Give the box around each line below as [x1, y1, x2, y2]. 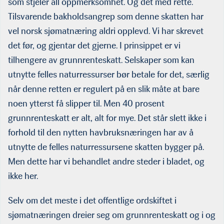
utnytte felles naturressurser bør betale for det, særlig [8, 68, 209, 80]
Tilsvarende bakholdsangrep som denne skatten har [8, 10, 203, 22]
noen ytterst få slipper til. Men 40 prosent [8, 97, 164, 109]
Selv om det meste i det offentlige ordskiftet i [8, 194, 176, 206]
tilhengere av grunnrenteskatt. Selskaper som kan [8, 54, 194, 65]
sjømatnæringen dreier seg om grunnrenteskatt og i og [8, 209, 215, 220]
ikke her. [8, 170, 40, 181]
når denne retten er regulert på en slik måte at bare [8, 83, 199, 94]
